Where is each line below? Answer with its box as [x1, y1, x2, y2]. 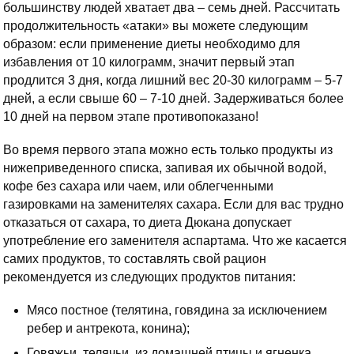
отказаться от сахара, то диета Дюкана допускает [3, 215, 292, 229]
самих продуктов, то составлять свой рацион [3, 251, 266, 265]
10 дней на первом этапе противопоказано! [3, 109, 258, 123]
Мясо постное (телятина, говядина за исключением [27, 303, 327, 317]
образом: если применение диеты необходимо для [3, 36, 300, 51]
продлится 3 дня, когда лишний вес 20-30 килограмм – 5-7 [3, 73, 343, 87]
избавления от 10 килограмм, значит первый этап [3, 55, 295, 69]
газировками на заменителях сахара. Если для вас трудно [3, 197, 344, 211]
